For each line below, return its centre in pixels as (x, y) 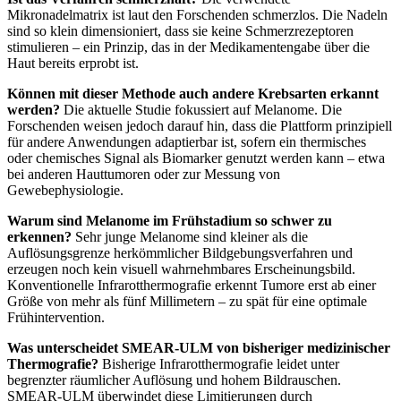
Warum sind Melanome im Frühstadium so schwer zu (170, 220)
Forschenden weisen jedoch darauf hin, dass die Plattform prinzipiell (200, 125)
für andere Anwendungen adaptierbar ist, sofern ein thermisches (187, 141)
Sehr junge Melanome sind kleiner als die (190, 236)
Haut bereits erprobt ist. (73, 63)
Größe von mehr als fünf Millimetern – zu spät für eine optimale (187, 301)
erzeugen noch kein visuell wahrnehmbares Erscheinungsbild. (181, 269)
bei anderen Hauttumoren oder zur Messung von (144, 174)
